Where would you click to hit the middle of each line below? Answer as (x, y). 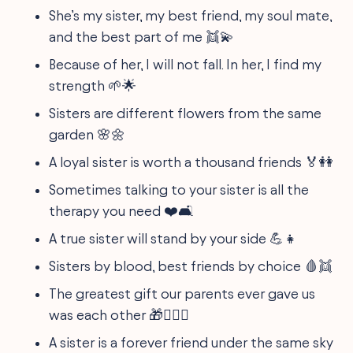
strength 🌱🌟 (93, 85)
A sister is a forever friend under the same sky (191, 342)
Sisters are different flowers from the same (186, 113)
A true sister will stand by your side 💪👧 (174, 238)
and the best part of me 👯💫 (142, 36)
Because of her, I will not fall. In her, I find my (186, 64)
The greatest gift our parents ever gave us (182, 293)
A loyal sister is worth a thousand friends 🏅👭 (191, 162)
